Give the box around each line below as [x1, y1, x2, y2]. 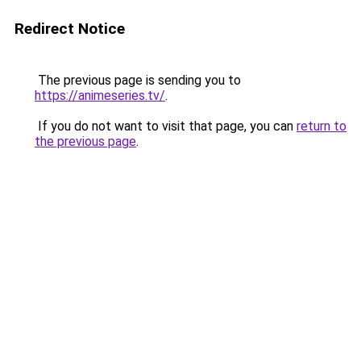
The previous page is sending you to [35, 73, 241, 88]
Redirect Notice [15, 19, 125, 38]
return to [297, 118, 346, 134]
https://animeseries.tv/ [35, 88, 165, 103]
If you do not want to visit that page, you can [35, 118, 297, 134]
